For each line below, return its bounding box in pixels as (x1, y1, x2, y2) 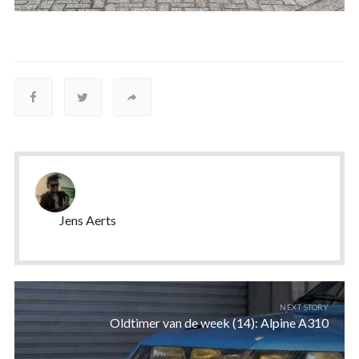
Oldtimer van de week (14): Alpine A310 (110, 315, 329, 331)
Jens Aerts (59, 212, 116, 228)
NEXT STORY (280, 302, 329, 313)
